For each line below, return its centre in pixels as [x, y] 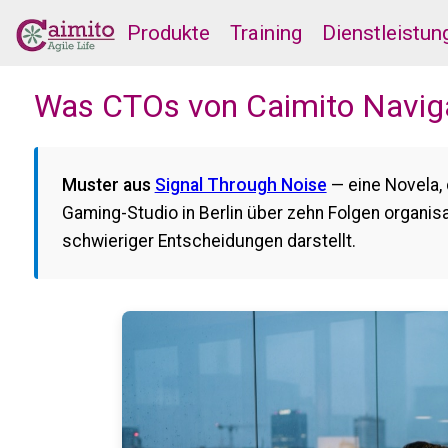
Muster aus [108, 184]
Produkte [169, 33]
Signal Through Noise [240, 184]
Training [266, 33]
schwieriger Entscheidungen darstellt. [208, 240]
